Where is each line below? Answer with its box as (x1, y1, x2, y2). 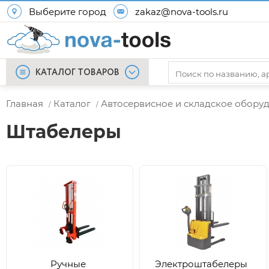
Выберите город (29, 5, 106, 17)
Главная (6, 98, 43, 109)
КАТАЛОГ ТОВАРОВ (35, 67, 119, 79)
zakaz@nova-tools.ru (135, 5, 228, 17)
